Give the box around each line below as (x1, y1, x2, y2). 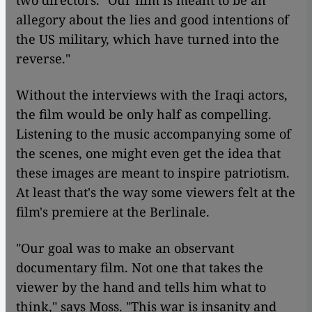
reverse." (16, 50, 70, 68)
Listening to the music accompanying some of (16, 125, 291, 143)
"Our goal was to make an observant (16, 240, 234, 257)
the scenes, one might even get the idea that (16, 145, 281, 162)
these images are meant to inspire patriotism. (16, 164, 290, 182)
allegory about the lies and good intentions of (16, 11, 289, 29)
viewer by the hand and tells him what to (16, 279, 266, 296)
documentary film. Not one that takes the (16, 259, 263, 276)
